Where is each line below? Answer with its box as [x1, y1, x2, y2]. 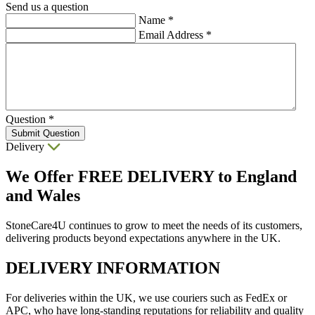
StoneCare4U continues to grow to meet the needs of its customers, [6, 219, 302, 232]
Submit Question [11, 128, 79, 139]
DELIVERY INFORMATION [6, 259, 220, 278]
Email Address [139, 29, 206, 41]
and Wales [6, 186, 80, 205]
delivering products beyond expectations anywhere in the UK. [6, 232, 281, 245]
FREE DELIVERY [78, 167, 214, 186]
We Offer [6, 167, 78, 186]
